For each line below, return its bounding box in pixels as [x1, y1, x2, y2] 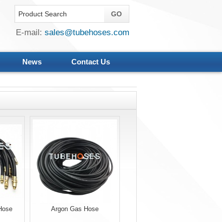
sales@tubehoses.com [45, 28, 129, 37]
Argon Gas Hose [51, 205, 99, 213]
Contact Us [71, 57, 110, 66]
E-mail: [16, 28, 45, 37]
